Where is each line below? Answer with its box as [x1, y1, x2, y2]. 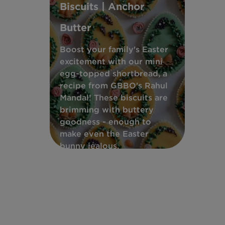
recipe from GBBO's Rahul [60, 80, 168, 90]
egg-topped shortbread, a [60, 68, 167, 78]
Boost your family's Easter [60, 44, 168, 54]
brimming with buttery [60, 104, 154, 115]
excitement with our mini [60, 56, 163, 66]
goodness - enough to [60, 117, 151, 127]
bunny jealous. [60, 141, 119, 151]
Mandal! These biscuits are [60, 92, 168, 102]
